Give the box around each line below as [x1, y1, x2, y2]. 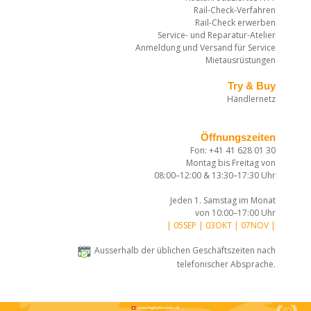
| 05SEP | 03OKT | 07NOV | [167, 219, 276, 232]
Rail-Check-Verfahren [194, 4, 276, 17]
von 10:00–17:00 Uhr [195, 207, 276, 219]
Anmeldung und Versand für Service [135, 42, 276, 54]
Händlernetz [227, 93, 276, 106]
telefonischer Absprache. [177, 258, 276, 271]
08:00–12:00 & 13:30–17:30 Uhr [154, 169, 276, 182]
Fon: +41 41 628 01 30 [190, 144, 276, 157]
